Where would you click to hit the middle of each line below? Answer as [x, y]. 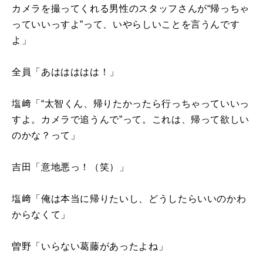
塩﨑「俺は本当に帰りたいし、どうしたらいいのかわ [129, 198]
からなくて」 [41, 214]
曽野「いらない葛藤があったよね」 [90, 246]
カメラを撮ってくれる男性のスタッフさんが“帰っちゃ [131, 8]
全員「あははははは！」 [66, 72]
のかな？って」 [46, 135]
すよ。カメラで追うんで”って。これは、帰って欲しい [131, 119]
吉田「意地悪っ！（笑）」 [70, 167]
